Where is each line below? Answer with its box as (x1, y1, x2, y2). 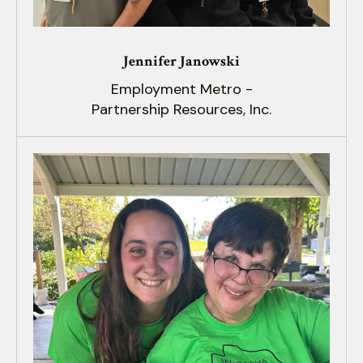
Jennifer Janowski (123, 51, 240, 70)
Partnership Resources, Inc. (92, 99, 271, 119)
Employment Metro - (110, 79, 253, 99)
